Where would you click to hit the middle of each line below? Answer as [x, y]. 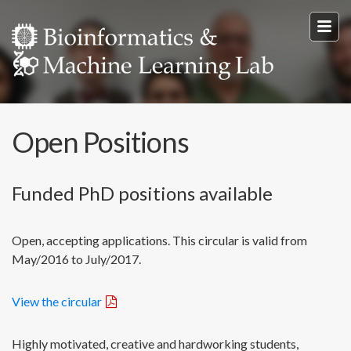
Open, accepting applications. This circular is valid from [159, 240]
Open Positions [100, 141]
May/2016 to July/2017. [76, 259]
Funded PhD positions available [142, 193]
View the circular [57, 301]
